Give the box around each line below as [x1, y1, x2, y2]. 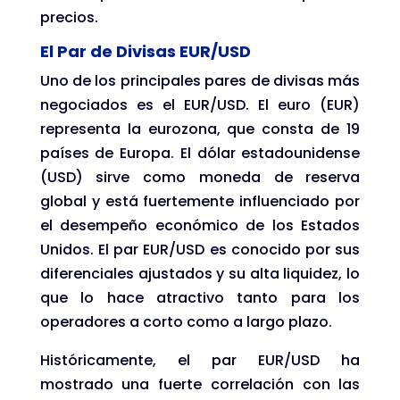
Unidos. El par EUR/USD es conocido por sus [39, 238, 361, 260]
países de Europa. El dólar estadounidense [39, 142, 361, 163]
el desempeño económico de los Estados [39, 214, 361, 236]
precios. [39, 6, 98, 28]
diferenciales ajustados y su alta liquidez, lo [39, 262, 361, 284]
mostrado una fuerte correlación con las [39, 373, 361, 395]
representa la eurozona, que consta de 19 [39, 118, 361, 139]
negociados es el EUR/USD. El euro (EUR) [39, 94, 361, 115]
